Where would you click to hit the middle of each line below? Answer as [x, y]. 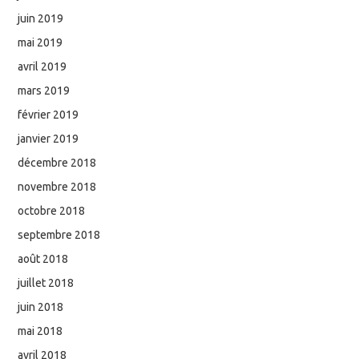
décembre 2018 [57, 162]
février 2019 [48, 114]
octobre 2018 [52, 210]
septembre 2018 [59, 234]
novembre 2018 [57, 186]
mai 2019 [40, 42]
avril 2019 [42, 66]
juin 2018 [41, 307]
